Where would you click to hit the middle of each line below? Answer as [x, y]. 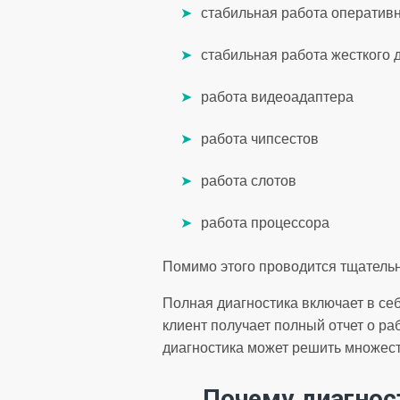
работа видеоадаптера [277, 96]
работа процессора [265, 222]
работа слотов [249, 180]
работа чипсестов [260, 138]
